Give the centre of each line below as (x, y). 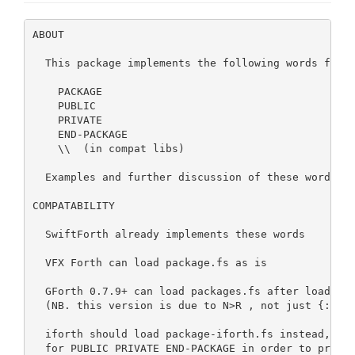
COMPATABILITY (73, 205)
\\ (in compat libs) (108, 148)
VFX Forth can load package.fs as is (149, 262)
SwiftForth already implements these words (168, 234)
